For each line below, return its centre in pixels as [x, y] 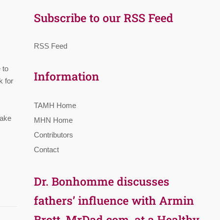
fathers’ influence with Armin [114, 200]
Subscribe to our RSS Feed [104, 17]
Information [67, 76]
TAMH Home [55, 105]
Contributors [54, 135]
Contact [47, 149]
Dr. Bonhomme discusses [102, 181]
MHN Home [54, 120]
